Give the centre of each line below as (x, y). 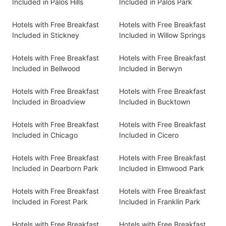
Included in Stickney (46, 35)
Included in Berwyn (151, 68)
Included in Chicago (45, 135)
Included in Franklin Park (160, 202)
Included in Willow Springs (162, 35)
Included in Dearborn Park (55, 168)
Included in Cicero (149, 135)
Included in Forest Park (50, 202)
